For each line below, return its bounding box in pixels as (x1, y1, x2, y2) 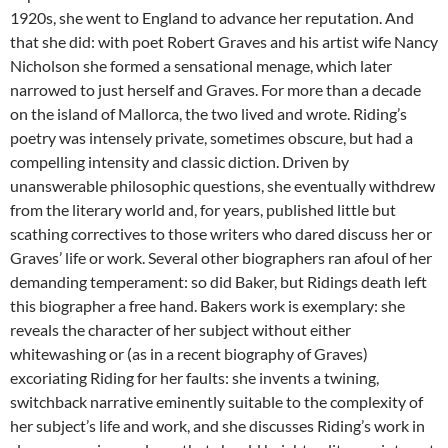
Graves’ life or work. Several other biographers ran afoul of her (10, 247, 432, 267)
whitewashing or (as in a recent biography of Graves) (10, 343, 368, 363)
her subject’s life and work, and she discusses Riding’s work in (10, 415, 425, 435)
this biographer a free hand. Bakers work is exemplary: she (10, 295, 405, 315)
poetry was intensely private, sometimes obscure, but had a (10, 127, 413, 147)
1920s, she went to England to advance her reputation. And (10, 7, 414, 27)
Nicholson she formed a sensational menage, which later (10, 55, 392, 75)
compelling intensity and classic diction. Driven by (10, 151, 349, 171)
